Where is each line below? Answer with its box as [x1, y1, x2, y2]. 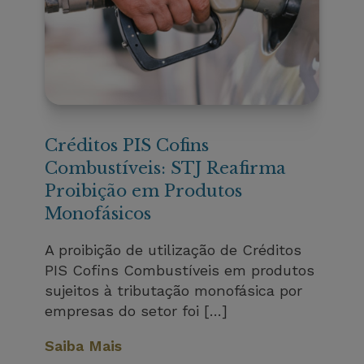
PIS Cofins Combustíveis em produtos [45, 262, 315, 279]
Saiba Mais [45, 337, 123, 355]
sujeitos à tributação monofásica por [45, 282, 303, 300]
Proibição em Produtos [45, 180, 243, 202]
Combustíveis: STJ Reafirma [45, 158, 287, 180]
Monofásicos [45, 203, 152, 225]
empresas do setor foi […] [45, 302, 228, 320]
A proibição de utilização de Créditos [45, 241, 302, 259]
